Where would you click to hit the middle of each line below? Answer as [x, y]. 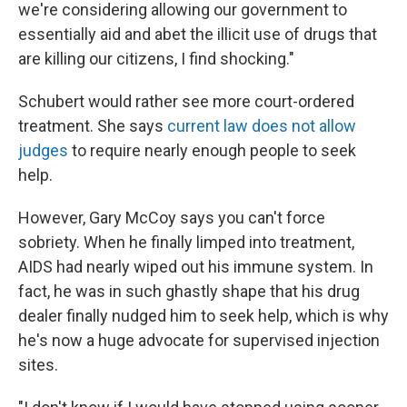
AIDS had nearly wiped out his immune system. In [196, 267]
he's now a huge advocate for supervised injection [199, 340]
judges [43, 150]
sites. [38, 365]
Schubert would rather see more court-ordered [186, 101]
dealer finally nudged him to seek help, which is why [203, 316]
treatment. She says [93, 126]
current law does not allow [262, 126]
